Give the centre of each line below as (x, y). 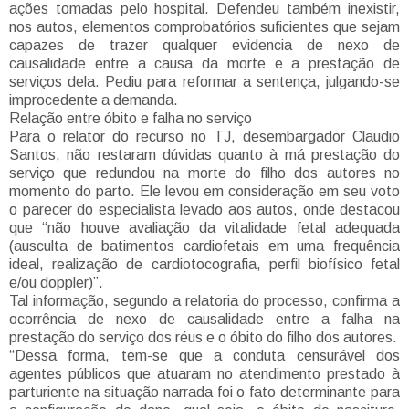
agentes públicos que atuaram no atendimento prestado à (204, 374)
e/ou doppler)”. (56, 283)
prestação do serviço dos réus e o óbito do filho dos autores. (203, 338)
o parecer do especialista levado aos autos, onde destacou (204, 210)
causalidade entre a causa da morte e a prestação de (204, 64)
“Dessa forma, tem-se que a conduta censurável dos (204, 356)
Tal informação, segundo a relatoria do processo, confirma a (204, 301)
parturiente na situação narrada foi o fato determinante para (204, 393)
